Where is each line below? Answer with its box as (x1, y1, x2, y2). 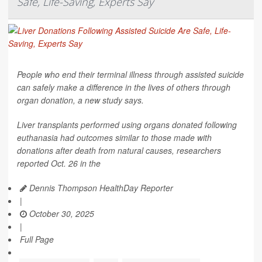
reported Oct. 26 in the (17, 157, 101, 169)
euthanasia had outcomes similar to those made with (17, 131, 212, 143)
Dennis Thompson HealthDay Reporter (27, 181, 173, 194)
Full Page (20, 233, 54, 245)
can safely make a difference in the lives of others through (17, 81, 230, 93)
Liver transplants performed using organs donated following (17, 118, 237, 130)
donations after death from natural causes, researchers (17, 144, 221, 156)
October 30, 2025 (27, 207, 94, 219)
